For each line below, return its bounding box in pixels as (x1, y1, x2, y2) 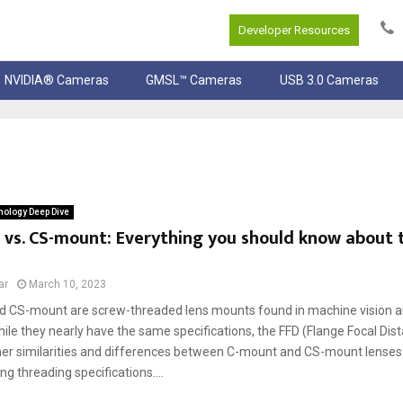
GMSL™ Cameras (146, 73, 243, 88)
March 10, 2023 (28, 278, 106, 291)
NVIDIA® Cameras (4, 73, 110, 88)
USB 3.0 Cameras (279, 73, 379, 88)
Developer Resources (238, 23, 350, 38)
